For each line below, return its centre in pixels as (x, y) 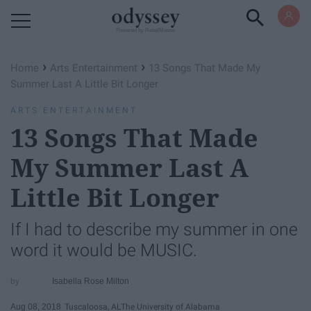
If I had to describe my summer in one (154, 229)
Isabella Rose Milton (91, 281)
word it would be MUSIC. (104, 250)
